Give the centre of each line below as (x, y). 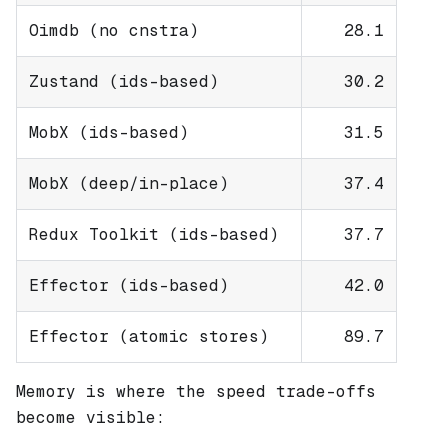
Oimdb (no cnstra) (114, 30)
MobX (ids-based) (109, 132)
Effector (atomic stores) (149, 336)
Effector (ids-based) (129, 285)
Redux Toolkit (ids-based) (154, 234)
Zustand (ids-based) (124, 81)
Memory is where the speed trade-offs (196, 391)
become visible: (91, 417)
